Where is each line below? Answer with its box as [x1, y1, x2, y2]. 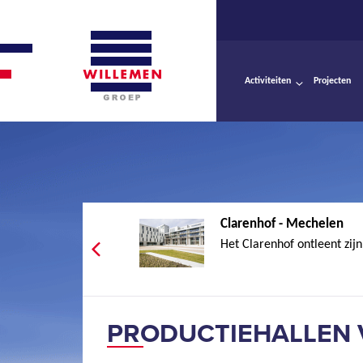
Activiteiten [245, 76, 291, 86]
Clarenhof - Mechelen [220, 217, 344, 231]
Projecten [314, 76, 351, 86]
